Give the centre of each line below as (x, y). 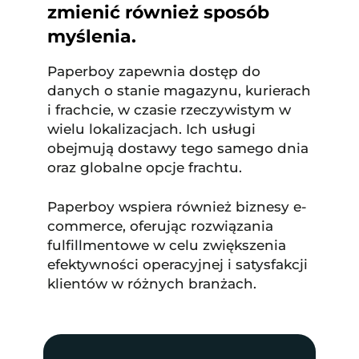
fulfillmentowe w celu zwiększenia (166, 246)
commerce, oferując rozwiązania (160, 226)
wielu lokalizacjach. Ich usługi (151, 129)
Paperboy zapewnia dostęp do (153, 72)
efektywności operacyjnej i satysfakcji (177, 265)
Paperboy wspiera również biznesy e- (177, 207)
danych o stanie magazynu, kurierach (179, 91)
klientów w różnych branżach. (151, 284)
